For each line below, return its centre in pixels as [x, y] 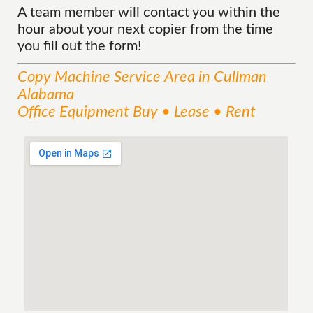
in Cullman [231, 77]
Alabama [46, 94]
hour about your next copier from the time [146, 29]
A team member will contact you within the [149, 13]
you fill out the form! [80, 46]
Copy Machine [64, 77]
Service [138, 77]
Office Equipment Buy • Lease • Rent [137, 112]
